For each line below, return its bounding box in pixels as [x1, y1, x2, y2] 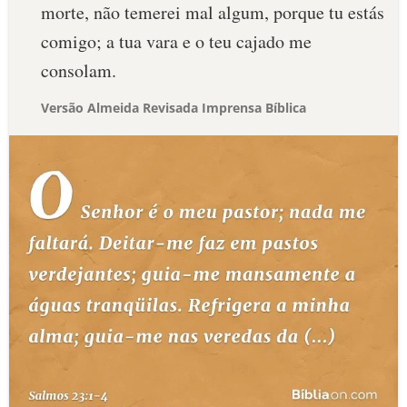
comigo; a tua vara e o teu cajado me [41, 29, 312, 54]
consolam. [41, 58, 116, 83]
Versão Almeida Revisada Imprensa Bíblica [41, 99, 306, 116]
